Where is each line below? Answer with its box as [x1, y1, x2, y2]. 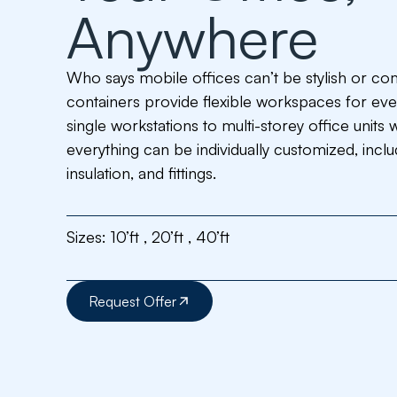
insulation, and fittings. [66, 163, 216, 183]
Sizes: [66, 227, 106, 247]
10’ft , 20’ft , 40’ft [106, 227, 230, 247]
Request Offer [89, 292, 176, 310]
